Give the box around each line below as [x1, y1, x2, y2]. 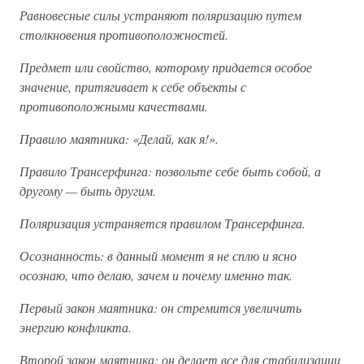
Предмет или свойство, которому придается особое [19, 58, 312, 76]
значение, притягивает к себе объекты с [19, 78, 246, 95]
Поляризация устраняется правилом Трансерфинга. [19, 214, 305, 232]
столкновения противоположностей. [19, 26, 228, 43]
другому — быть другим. [19, 182, 156, 199]
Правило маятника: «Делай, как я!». [19, 130, 219, 147]
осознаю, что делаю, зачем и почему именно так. [19, 266, 292, 284]
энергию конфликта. [19, 318, 132, 336]
